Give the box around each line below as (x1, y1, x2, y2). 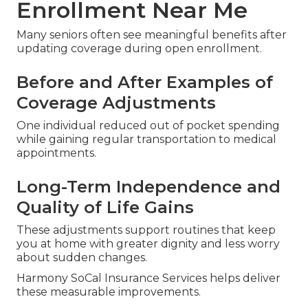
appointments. (16, 146, 96, 160)
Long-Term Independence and (16, 177, 280, 197)
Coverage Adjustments (16, 93, 216, 113)
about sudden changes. (16, 251, 147, 265)
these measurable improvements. (16, 285, 201, 299)
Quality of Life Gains (16, 197, 194, 218)
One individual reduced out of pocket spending (16, 119, 280, 133)
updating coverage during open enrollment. (16, 42, 262, 56)
